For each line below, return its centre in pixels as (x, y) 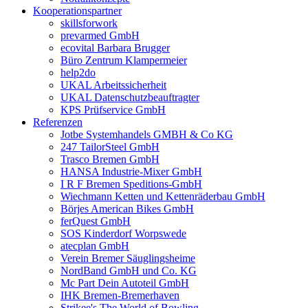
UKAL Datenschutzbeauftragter (130, 97)
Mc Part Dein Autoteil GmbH (125, 283)
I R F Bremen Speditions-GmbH (131, 184)
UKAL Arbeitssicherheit (113, 85)
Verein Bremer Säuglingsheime (128, 258)
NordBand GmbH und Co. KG (129, 271)
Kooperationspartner (77, 11)
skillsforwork (89, 23)
